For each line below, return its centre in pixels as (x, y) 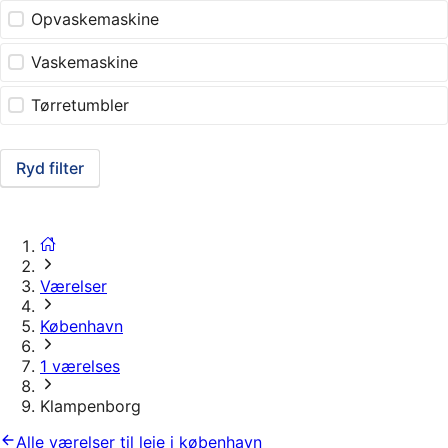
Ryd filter (50, 168)
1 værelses (80, 366)
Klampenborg (90, 406)
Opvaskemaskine (95, 19)
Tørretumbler (80, 105)
